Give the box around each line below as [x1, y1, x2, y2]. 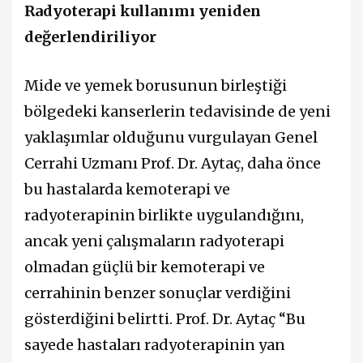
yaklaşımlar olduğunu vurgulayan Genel [24, 127, 318, 147]
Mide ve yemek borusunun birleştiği [24, 75, 287, 95]
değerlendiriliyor [24, 28, 156, 47]
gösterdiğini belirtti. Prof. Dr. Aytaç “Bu [24, 309, 305, 328]
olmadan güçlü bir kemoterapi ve [24, 257, 265, 276]
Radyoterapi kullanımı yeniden [24, 2, 261, 21]
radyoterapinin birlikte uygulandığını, [24, 205, 304, 224]
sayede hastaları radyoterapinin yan [24, 335, 285, 354]
